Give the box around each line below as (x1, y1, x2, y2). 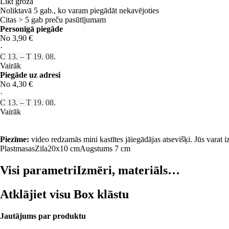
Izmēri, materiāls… (77, 164, 180, 177)
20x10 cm (48, 144, 80, 153)
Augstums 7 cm (80, 144, 130, 153)
